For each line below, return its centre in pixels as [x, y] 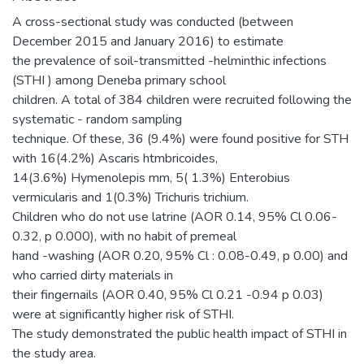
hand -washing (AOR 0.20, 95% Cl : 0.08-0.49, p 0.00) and [180, 256]
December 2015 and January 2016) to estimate [148, 41]
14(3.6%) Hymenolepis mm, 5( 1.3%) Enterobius [151, 178]
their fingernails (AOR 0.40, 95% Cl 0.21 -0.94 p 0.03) [168, 295]
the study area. [54, 353]
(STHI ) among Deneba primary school [119, 80]
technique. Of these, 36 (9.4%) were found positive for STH [180, 139]
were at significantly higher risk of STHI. [123, 314]
